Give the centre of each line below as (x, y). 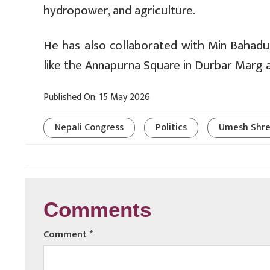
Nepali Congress (89, 128)
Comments (97, 212)
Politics (171, 128)
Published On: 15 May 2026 (97, 98)
